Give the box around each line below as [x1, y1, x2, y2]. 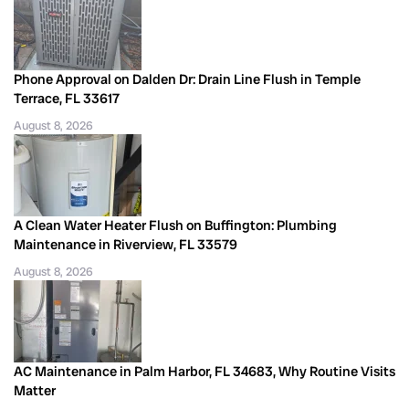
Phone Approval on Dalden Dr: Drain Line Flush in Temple [14, 69, 361, 89]
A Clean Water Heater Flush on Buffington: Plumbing [14, 215, 337, 235]
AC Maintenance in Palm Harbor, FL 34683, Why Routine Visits [14, 362, 395, 381]
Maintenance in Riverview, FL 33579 [14, 235, 237, 254]
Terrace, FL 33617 [14, 89, 120, 108]
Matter [14, 381, 56, 400]
